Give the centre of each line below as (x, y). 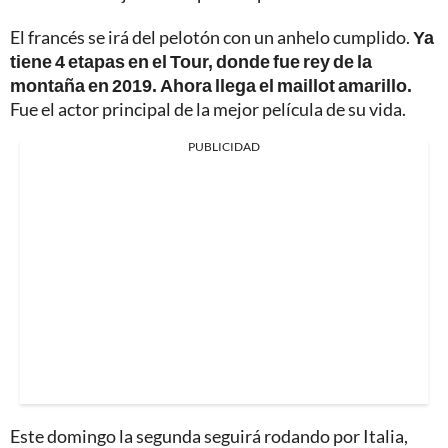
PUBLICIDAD (224, 146)
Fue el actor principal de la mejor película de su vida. (208, 108)
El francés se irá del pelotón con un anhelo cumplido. (211, 36)
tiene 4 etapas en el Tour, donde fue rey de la (191, 60)
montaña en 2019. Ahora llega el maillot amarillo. (211, 84)
